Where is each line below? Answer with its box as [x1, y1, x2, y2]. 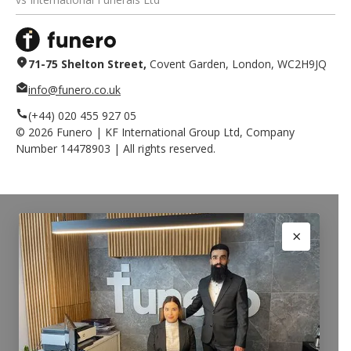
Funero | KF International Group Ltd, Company [53, 124, 295, 139]
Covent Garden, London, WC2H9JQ [147, 56, 327, 71]
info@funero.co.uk [28, 81, 121, 97]
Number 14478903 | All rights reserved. [16, 140, 215, 156]
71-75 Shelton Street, [28, 56, 147, 71]
